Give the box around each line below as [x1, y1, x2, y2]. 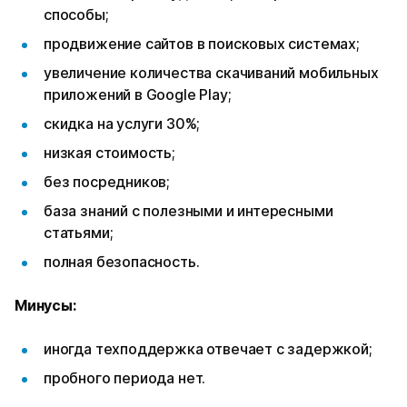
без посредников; [44, 173, 171, 192]
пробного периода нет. [44, 369, 206, 388]
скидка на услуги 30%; [44, 114, 201, 134]
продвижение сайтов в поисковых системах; [44, 35, 363, 54]
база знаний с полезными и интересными [44, 202, 333, 221]
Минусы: [15, 296, 76, 315]
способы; [44, 5, 113, 25]
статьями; [44, 223, 114, 243]
